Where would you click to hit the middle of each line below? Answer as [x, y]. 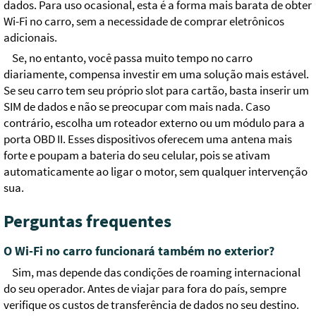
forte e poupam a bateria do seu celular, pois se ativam [137, 156]
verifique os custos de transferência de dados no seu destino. [151, 305]
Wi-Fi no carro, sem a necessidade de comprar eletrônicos [144, 22]
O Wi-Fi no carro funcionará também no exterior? [139, 251]
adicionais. [30, 38]
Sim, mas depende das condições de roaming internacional [156, 273]
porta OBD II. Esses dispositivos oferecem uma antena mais [148, 140]
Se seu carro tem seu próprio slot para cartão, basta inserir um [156, 91]
